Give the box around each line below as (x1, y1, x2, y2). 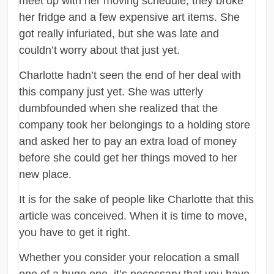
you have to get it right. (19, 226, 131, 239)
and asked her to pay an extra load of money (19, 135, 237, 147)
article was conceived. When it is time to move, (19, 209, 248, 222)
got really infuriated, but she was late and (19, 27, 220, 40)
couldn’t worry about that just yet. (19, 43, 180, 56)
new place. (19, 168, 72, 180)
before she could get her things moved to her (19, 151, 238, 164)
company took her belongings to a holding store (19, 118, 251, 131)
